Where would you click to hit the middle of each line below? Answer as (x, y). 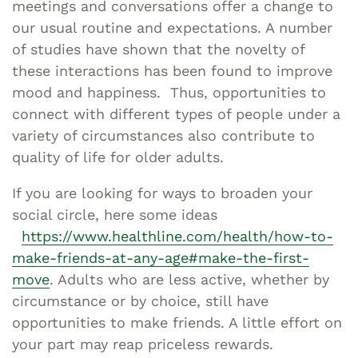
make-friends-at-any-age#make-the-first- (161, 257)
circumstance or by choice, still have (140, 300)
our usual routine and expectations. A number (172, 27)
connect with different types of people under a (176, 113)
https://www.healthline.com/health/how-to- (177, 236)
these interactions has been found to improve (172, 70)
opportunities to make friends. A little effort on (177, 322)
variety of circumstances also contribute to (163, 135)
